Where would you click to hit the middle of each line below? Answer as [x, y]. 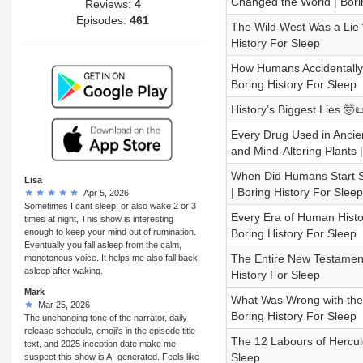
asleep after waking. [64, 270]
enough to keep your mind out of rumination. [110, 231]
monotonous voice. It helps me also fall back [111, 257]
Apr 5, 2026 [104, 192]
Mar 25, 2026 [62, 304]
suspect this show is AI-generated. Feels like [112, 356]
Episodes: [103, 20]
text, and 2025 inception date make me [100, 343]
